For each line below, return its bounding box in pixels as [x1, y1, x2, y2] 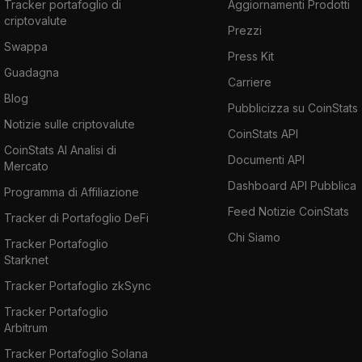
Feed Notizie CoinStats [228, 204, 349, 218]
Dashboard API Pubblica [228, 178, 356, 192]
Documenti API [228, 152, 305, 166]
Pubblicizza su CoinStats [228, 100, 358, 115]
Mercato [4, 158, 48, 173]
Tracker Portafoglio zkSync [4, 278, 151, 293]
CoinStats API [228, 126, 298, 141]
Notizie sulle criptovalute [4, 116, 135, 131]
